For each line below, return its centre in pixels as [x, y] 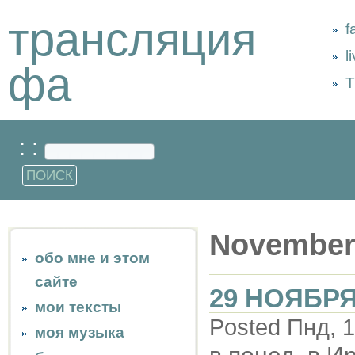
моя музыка [80, 332]
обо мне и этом [92, 258]
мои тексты [78, 307]
